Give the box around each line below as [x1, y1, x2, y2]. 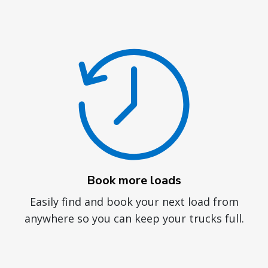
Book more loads [87, 172, 181, 188]
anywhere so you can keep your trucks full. [24, 211, 244, 226]
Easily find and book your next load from [29, 194, 239, 209]
